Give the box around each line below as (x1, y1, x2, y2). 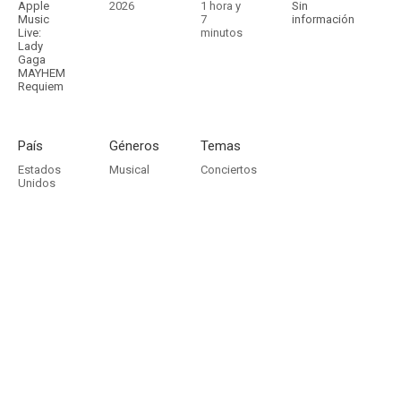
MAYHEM (18, 66, 65, 80)
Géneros (109, 138, 159, 154)
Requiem (18, 80, 64, 93)
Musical (109, 163, 149, 176)
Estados (18, 163, 61, 176)
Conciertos (200, 163, 257, 176)
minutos (200, 26, 243, 39)
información (292, 13, 354, 26)
